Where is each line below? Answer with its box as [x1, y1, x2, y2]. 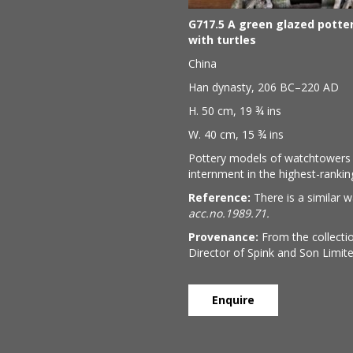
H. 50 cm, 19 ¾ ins [188, 103, 281, 118]
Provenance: [188, 229, 258, 244]
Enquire [212, 292, 255, 307]
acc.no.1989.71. [188, 206, 269, 221]
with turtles [188, 32, 256, 47]
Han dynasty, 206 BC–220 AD [188, 80, 339, 95]
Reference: [188, 190, 251, 205]
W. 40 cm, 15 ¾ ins [188, 127, 284, 142]
